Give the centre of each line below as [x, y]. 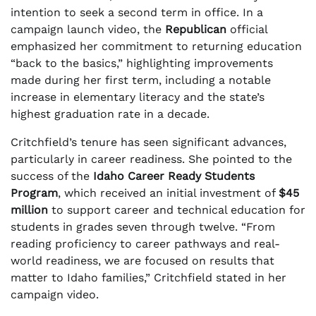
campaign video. [55, 295]
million [29, 210]
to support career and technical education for [177, 210]
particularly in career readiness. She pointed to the [151, 159]
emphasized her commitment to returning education [156, 47]
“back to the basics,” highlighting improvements [142, 63]
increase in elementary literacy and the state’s [138, 97]
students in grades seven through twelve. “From [143, 227]
